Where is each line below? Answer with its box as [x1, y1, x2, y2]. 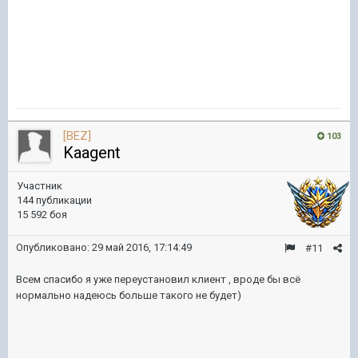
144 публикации [17, 194, 92, 206]
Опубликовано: [16, 241, 92, 253]
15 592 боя [17, 209, 67, 221]
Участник [17, 180, 62, 192]
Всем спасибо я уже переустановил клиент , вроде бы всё [16, 273, 300, 285]
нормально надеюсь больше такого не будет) [16, 289, 241, 301]
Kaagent [63, 143, 121, 162]
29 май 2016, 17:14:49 [92, 241, 192, 253]
